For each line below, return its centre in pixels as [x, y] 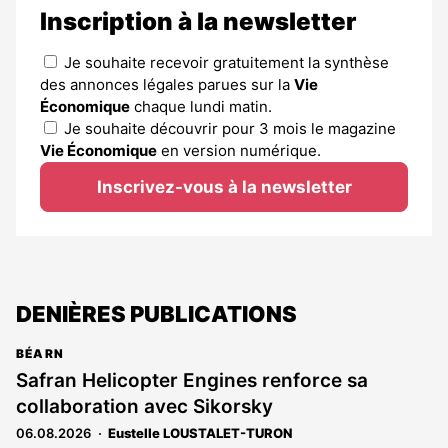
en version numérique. [239, 150]
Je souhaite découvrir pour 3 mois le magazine [230, 128]
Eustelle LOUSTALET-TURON [200, 433]
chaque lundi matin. [201, 106]
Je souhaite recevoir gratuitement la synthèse [226, 62]
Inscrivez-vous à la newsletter [224, 187]
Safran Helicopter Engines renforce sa [192, 380]
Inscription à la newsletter [198, 21]
